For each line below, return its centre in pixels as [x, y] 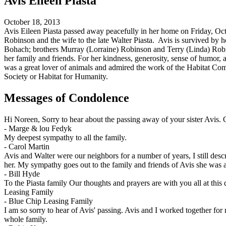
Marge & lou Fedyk [40, 128]
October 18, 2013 [32, 22]
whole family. [26, 219]
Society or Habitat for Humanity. [56, 77]
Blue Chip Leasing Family [51, 201]
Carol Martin [29, 146]
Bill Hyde [24, 174]
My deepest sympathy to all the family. [65, 137]
